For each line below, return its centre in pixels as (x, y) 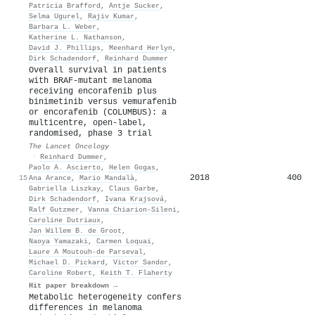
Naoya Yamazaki (58, 241)
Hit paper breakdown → (73, 285)
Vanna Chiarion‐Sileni (132, 209)
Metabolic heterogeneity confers (105, 297)
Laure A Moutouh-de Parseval (86, 251)
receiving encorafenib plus (93, 91)
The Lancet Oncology (69, 146)
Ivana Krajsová (134, 199)
